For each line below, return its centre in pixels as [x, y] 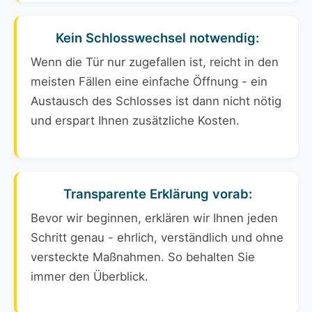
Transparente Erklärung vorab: [157, 194]
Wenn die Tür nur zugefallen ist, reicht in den [155, 62]
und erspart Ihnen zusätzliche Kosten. [135, 121]
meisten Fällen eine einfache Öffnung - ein [149, 82]
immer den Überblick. [89, 277]
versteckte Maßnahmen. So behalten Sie [143, 257]
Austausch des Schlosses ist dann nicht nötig [156, 101]
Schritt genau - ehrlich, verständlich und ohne [157, 238]
